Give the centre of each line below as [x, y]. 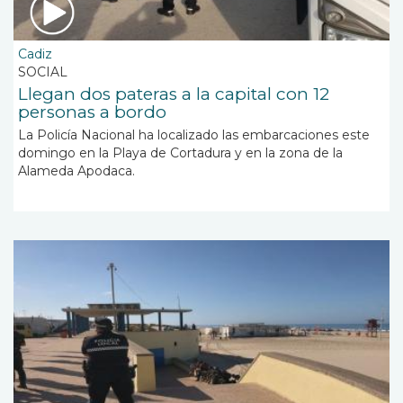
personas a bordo [92, 112]
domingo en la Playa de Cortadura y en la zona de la [180, 152]
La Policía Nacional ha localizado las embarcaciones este [194, 134]
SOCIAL [43, 72]
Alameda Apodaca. [78, 170]
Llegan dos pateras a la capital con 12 [174, 94]
